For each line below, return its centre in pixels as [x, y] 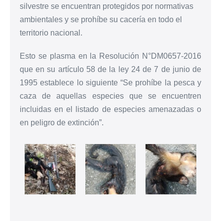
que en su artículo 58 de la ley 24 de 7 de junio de [110, 69]
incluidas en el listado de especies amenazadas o [110, 109]
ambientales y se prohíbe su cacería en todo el [101, 19]
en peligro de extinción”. [62, 122]
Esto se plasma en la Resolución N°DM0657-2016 [110, 56]
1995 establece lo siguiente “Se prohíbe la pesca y [110, 82]
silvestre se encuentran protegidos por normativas [107, 6]
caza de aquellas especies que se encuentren [110, 96]
